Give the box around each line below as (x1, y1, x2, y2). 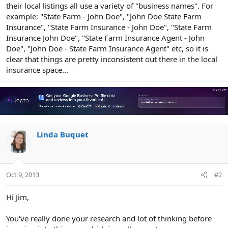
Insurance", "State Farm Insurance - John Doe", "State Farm (6, 22, 212, 33)
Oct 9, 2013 (6, 170, 39, 180)
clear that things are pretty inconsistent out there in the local (6, 54, 217, 65)
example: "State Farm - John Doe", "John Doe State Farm (6, 11, 202, 22)
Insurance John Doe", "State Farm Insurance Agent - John (6, 33, 205, 43)
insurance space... (6, 65, 68, 75)
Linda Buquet (37, 129, 89, 139)
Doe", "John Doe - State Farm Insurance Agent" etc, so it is (6, 43, 208, 54)
